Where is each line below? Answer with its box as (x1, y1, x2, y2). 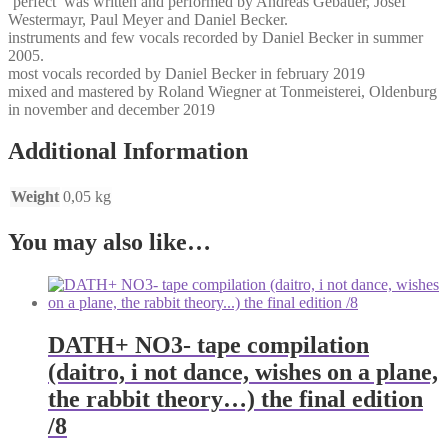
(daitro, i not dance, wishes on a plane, (48, 359, 438, 386)
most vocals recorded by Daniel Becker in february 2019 (8, 64, 365, 82)
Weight (11, 188, 59, 206)
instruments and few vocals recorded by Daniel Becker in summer (8, 28, 423, 46)
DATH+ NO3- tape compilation (48, 332, 369, 359)
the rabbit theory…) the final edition (48, 386, 423, 413)
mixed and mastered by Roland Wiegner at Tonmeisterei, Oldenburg (8, 82, 437, 100)
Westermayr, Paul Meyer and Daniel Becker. (8, 10, 288, 28)
